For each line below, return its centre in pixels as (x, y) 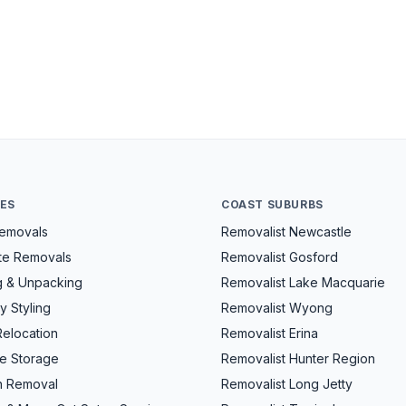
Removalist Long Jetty (287, 384)
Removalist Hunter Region (298, 358)
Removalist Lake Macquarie (303, 282)
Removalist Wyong (277, 308)
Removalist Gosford (280, 257)
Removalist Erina (270, 333)
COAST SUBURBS (272, 204)
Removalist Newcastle (286, 232)
